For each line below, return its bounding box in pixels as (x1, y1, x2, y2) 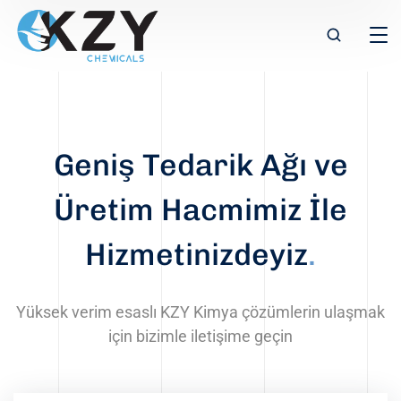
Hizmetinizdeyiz (85, 236, 308, 273)
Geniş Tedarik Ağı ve (53, 147, 348, 183)
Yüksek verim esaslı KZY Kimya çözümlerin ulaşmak (16, 303, 385, 321)
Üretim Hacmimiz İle (54, 192, 347, 228)
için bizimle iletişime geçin (108, 327, 293, 346)
